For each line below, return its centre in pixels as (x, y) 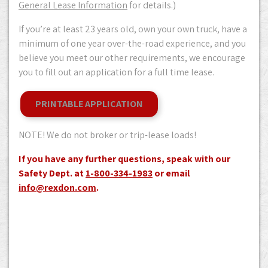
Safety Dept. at (52, 173)
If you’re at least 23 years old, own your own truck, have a (133, 29)
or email (171, 173)
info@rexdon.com (57, 188)
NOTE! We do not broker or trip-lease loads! (107, 135)
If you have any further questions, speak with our (124, 159)
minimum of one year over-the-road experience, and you (132, 43)
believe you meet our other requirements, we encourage (132, 58)
